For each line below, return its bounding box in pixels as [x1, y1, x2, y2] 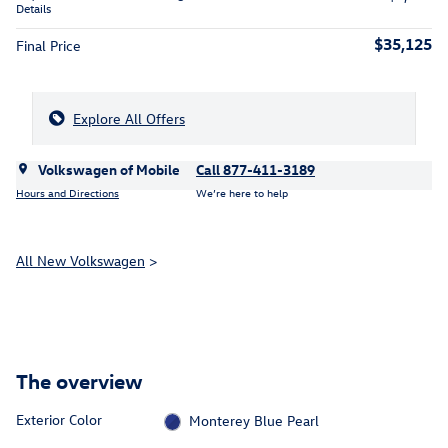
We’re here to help [196, 184, 288, 200]
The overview [16, 367, 143, 394]
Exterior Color [16, 410, 102, 430]
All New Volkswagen [16, 251, 145, 271]
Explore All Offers [73, 109, 185, 129]
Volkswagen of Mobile [38, 160, 180, 180]
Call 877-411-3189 [196, 160, 315, 180]
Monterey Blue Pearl [189, 410, 320, 430]
